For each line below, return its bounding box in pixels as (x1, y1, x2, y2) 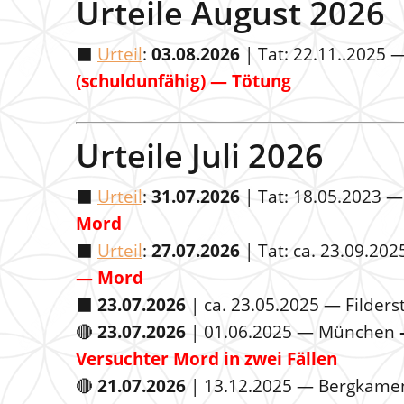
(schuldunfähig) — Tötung (76, 69, 291, 93)
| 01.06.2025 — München (186, 320, 399, 344)
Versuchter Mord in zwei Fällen (76, 347, 337, 371)
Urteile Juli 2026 (76, 133, 324, 178)
